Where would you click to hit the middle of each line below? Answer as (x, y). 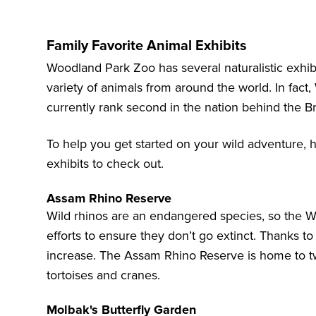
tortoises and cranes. (103, 275)
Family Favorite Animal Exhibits (147, 46)
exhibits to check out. (105, 164)
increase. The (85, 256)
